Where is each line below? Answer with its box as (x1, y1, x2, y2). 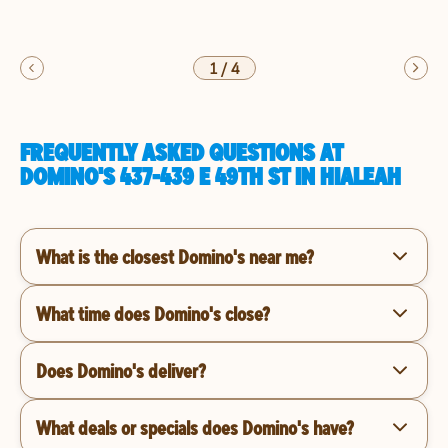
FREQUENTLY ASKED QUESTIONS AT (20, 137, 343, 167)
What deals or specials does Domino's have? (36, 414, 354, 440)
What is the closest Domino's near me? (36, 243, 314, 269)
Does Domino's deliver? (36, 357, 206, 383)
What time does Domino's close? (36, 300, 270, 326)
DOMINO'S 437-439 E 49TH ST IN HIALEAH (20, 161, 401, 191)
